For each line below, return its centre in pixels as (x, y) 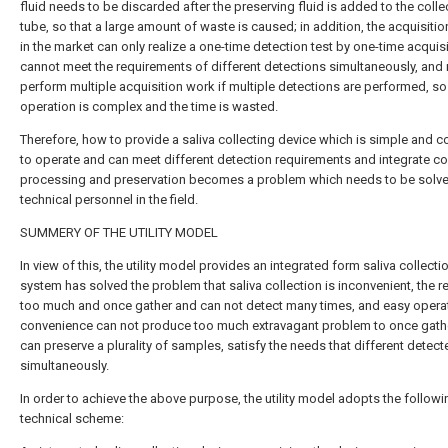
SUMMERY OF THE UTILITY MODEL (119, 232)
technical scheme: (72, 418)
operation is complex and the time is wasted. (149, 106)
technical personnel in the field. (109, 199)
